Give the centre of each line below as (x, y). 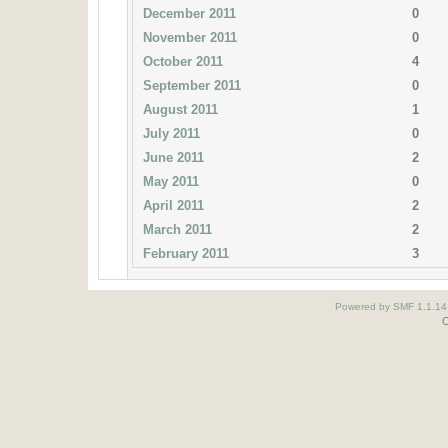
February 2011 (184, 253)
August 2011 (179, 109)
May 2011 (169, 181)
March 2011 (176, 229)
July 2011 (170, 133)
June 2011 (172, 157)
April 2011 (172, 205)
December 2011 (188, 13)
